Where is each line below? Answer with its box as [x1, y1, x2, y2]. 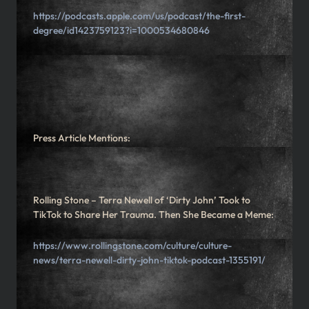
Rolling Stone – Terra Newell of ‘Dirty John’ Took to [33, 194, 250, 207]
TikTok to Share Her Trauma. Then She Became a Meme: [33, 208, 274, 221]
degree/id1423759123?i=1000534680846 [33, 24, 210, 37]
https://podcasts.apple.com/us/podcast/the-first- [33, 10, 246, 23]
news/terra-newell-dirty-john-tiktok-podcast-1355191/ [33, 254, 266, 267]
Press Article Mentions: [33, 132, 130, 145]
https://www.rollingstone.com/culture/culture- [33, 239, 232, 252]
